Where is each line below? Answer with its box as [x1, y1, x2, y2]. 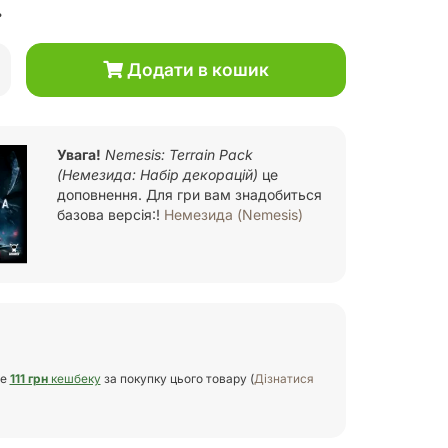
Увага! [57, 145, 102, 163]
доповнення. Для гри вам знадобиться [57, 185, 323, 203]
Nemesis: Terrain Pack [105, 145, 254, 163]
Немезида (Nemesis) [164, 205, 304, 223]
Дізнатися [253, 371, 314, 387]
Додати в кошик [122, 59, 269, 81]
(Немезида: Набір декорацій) [57, 165, 259, 183]
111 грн [9, 371, 48, 387]
